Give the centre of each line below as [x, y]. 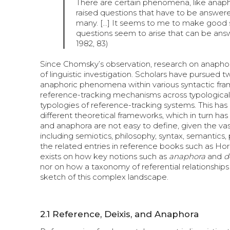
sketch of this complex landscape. [104, 177]
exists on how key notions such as [105, 157]
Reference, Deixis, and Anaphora [126, 214]
